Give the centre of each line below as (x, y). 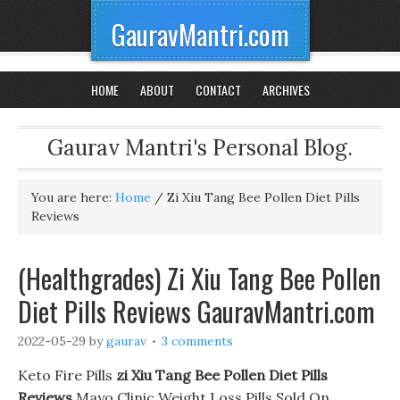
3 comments (197, 341)
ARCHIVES (286, 90)
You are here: (73, 197)
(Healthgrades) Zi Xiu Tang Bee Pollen (200, 278)
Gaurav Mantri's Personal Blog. (200, 148)
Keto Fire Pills (67, 375)
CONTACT (218, 90)
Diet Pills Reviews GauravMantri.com (196, 311)
